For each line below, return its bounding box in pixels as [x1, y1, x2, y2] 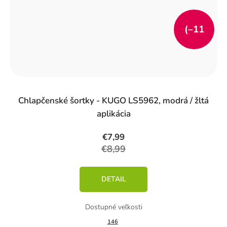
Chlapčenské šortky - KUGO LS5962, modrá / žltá [18, 94, 209, 106]
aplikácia [96, 107, 131, 120]
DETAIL [101, 174, 126, 184]
